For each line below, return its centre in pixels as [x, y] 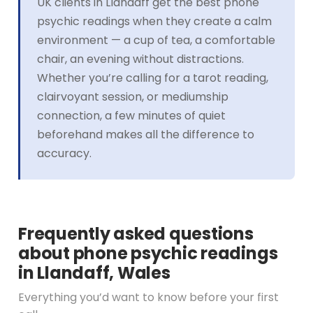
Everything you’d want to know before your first [148, 297]
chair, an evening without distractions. [140, 59]
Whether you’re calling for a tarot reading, [153, 78]
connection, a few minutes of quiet [131, 115]
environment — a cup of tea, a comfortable [156, 40]
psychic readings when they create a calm [154, 21]
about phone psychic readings [148, 253]
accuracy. [64, 153]
